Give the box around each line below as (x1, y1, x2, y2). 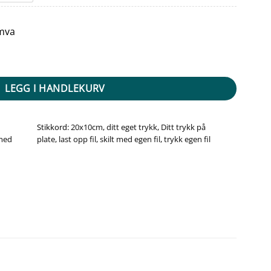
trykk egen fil (164, 133, 211, 145)
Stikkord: (37, 121, 71, 132)
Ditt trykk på (161, 121, 206, 132)
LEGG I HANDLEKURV (5, 81, 105, 95)
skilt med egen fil (100, 133, 161, 145)
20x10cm (71, 121, 103, 132)
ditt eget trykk (106, 121, 158, 132)
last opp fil (59, 133, 97, 145)
